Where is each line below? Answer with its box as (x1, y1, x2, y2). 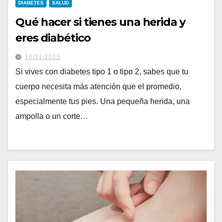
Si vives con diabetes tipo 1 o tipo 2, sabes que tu (15, 67, 188, 76)
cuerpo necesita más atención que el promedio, (15, 82, 181, 91)
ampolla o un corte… (15, 112, 88, 121)
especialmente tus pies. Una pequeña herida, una (15, 97, 190, 106)
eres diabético (15, 31, 91, 45)
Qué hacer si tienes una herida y (15, 15, 185, 29)
